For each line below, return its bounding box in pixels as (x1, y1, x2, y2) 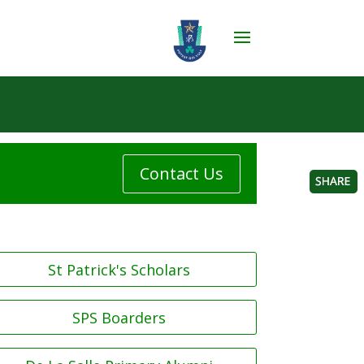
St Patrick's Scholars (48, 259, 191, 279)
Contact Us (139, 162, 223, 184)
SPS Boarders (72, 307, 167, 327)
